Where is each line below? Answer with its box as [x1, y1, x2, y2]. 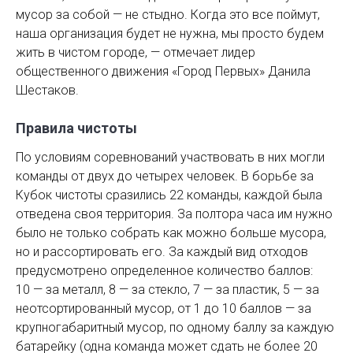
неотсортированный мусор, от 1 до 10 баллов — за [16, 300, 311, 316]
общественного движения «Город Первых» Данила [16, 63, 310, 79]
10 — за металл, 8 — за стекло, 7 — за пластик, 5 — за [16, 281, 319, 297]
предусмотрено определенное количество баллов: [16, 262, 313, 278]
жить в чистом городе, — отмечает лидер [16, 44, 255, 60]
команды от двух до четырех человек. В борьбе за [16, 168, 314, 184]
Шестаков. [16, 82, 79, 98]
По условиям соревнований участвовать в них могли [16, 149, 325, 165]
